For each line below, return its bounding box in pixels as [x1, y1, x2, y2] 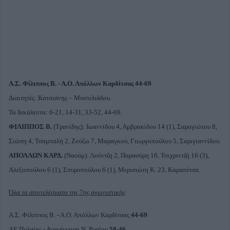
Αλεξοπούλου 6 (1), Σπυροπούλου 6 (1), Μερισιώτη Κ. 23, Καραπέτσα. [9, 166, 200, 174]
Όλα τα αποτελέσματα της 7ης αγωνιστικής [9, 188, 125, 196]
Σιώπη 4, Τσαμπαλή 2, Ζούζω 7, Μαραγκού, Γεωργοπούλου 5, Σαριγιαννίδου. [9, 137, 221, 145]
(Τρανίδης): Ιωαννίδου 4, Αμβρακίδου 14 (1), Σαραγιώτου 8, [52, 123, 217, 130]
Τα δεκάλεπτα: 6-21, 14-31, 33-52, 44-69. [9, 108, 122, 116]
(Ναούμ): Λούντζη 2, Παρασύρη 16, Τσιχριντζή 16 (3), [64, 151, 209, 159]
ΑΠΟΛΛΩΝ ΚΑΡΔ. [9, 151, 64, 159]
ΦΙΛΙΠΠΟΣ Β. [9, 123, 52, 130]
